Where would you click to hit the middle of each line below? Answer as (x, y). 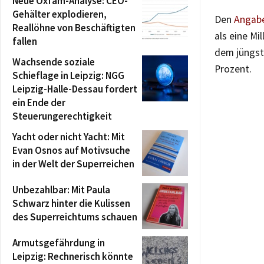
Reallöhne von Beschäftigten (74, 28)
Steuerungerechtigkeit (62, 116)
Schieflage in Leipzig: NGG (68, 75)
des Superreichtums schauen (75, 217)
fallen (25, 41)
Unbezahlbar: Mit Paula (61, 190)
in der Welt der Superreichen (73, 164)
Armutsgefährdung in (59, 243)
